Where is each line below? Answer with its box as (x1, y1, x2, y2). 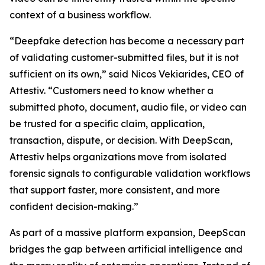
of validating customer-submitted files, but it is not (9, 51, 239, 63)
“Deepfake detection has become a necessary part (9, 35, 244, 47)
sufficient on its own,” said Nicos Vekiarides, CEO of (9, 68, 244, 80)
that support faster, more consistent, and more (9, 184, 220, 196)
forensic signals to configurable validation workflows (9, 167, 250, 179)
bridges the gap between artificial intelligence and (9, 243, 243, 255)
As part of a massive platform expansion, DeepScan (9, 227, 245, 238)
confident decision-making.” (9, 201, 138, 212)
